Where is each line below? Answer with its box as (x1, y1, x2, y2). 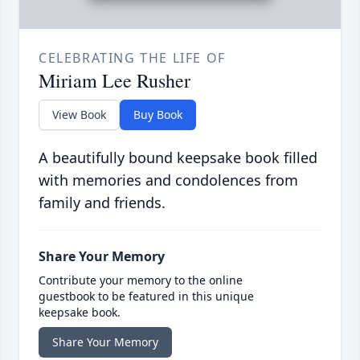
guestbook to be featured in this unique (39, 288, 254, 305)
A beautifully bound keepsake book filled (39, 148, 317, 168)
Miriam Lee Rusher (39, 67, 190, 94)
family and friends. (39, 193, 166, 213)
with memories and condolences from (39, 170, 298, 190)
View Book (52, 107, 106, 123)
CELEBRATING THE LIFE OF (39, 49, 226, 67)
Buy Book (133, 107, 182, 123)
